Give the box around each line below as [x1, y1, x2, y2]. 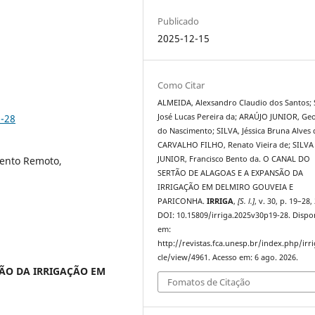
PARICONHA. [157, 195, 207, 206]
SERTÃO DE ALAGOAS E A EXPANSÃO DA [157, 167, 304, 178]
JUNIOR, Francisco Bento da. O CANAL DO [157, 153, 311, 164]
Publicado [157, 14, 200, 27]
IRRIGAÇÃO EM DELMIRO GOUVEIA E [157, 181, 294, 192]
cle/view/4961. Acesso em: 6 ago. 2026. [157, 252, 299, 262]
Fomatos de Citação [167, 276, 251, 289]
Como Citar [157, 78, 205, 91]
